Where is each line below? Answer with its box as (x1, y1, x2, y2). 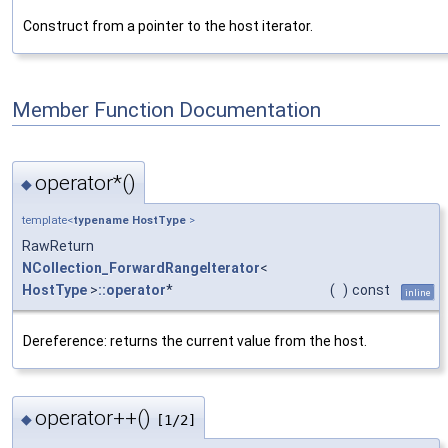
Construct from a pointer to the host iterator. (23, 18, 313, 35)
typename (73, 213, 129, 227)
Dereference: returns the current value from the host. (23, 332, 367, 349)
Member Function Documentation (12, 97, 321, 122)
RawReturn (22, 237, 94, 254)
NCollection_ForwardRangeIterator (22, 259, 260, 276)
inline (405, 286, 431, 298)
